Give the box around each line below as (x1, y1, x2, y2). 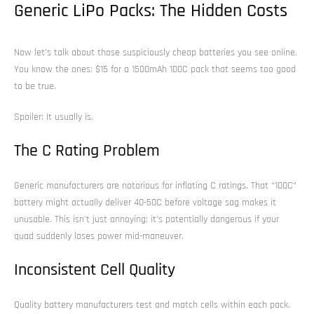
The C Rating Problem (14, 139, 160, 161)
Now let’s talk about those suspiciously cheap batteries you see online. (14, 46, 297, 59)
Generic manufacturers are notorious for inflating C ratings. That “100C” (14, 179, 296, 192)
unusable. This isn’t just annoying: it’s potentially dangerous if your (14, 212, 279, 226)
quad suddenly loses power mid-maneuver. (14, 229, 184, 243)
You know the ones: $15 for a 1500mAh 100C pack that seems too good (14, 62, 296, 76)
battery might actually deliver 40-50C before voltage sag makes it (14, 196, 276, 209)
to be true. (14, 79, 56, 93)
